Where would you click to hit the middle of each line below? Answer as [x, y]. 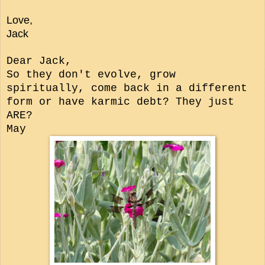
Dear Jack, [42, 61]
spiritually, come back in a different [127, 88]
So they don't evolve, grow [91, 74]
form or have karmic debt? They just [120, 101]
